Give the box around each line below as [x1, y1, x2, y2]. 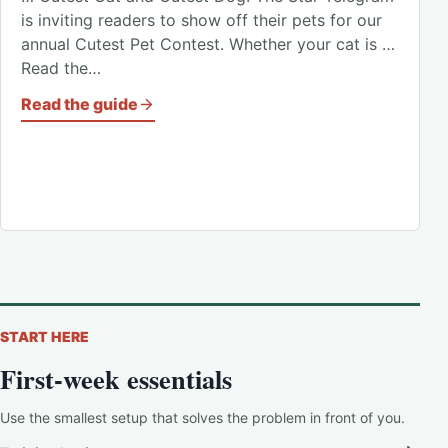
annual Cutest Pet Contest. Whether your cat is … [21, 34, 395, 54]
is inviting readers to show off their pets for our [21, 10, 382, 30]
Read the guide [21, 94, 138, 114]
